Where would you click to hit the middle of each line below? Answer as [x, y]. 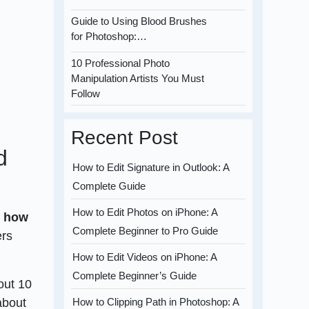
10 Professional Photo [121, 63]
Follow [86, 94]
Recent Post [125, 138]
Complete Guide [109, 186]
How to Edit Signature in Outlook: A [151, 168]
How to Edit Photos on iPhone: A [145, 212]
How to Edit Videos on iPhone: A [145, 257]
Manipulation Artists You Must [138, 79]
